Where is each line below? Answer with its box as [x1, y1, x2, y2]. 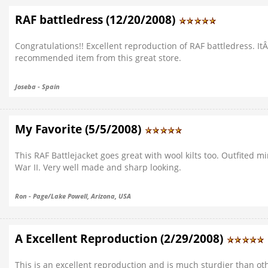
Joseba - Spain [15, 82, 60, 91]
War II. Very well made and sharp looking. [15, 162, 181, 173]
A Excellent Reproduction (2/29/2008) [15, 231, 226, 246]
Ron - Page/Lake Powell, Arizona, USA [15, 191, 131, 200]
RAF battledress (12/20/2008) [15, 12, 178, 28]
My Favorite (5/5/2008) [15, 121, 144, 137]
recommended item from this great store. [15, 52, 181, 63]
